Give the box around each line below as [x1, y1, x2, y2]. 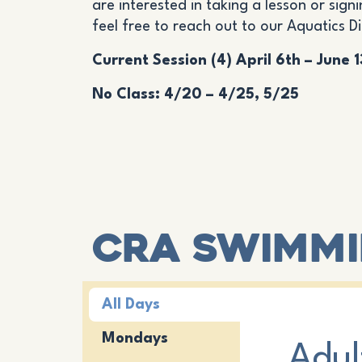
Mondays [102, 331, 168, 346]
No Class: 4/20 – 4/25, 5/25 [92, 87, 299, 102]
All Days [102, 297, 160, 312]
